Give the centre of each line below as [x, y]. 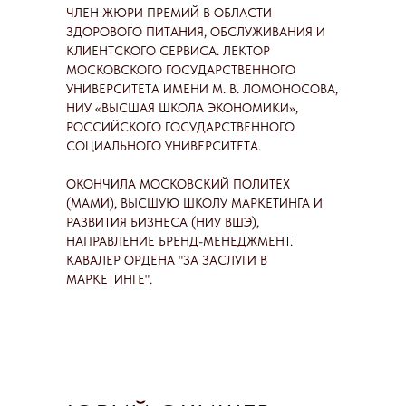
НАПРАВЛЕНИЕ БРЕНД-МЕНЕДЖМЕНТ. [179, 241]
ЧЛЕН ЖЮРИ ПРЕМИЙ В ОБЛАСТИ [169, 13]
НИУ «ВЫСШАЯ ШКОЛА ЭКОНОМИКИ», [182, 108]
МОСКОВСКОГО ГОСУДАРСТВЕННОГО [181, 70]
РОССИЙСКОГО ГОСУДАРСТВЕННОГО [180, 127]
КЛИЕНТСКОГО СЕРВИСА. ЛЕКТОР [168, 51]
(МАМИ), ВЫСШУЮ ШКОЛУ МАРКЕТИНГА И [194, 203]
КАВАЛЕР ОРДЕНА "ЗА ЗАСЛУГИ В [167, 260]
